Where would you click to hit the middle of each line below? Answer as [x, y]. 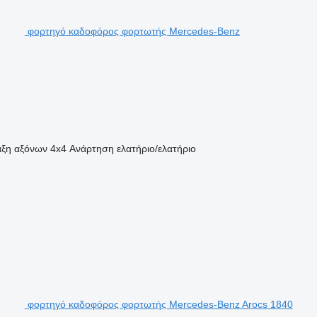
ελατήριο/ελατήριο [156, 148]
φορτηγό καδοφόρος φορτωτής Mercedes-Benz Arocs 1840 [160, 304]
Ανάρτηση [91, 148]
